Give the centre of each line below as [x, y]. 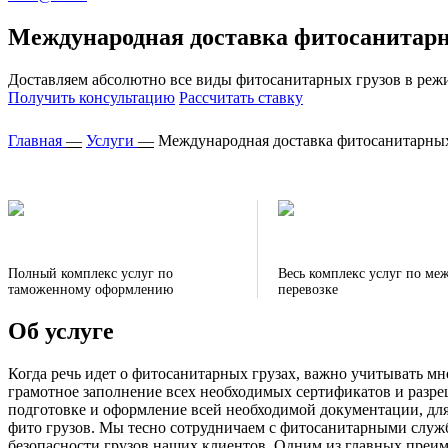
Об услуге [61, 330]
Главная [37, 140]
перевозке [309, 289]
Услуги [112, 140]
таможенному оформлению [90, 289]
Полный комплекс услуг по [90, 273]
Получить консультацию [91, 97]
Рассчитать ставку [241, 97]
